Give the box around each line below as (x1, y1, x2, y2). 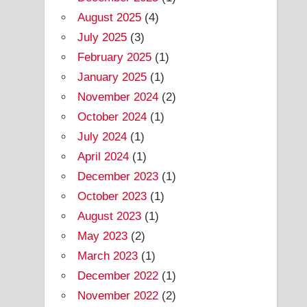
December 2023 (77, 169, 159, 183)
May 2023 (77, 229, 128, 243)
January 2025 (77, 70, 147, 84)
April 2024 (77, 149, 130, 163)
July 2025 (77, 30, 127, 44)
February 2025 (77, 50, 152, 64)
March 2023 (77, 249, 138, 262)
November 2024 (77, 90, 159, 103)
